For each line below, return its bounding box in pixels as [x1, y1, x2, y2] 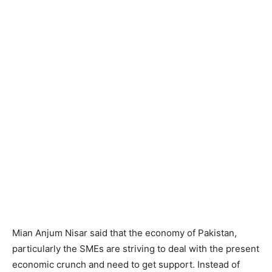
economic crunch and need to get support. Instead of [12, 259, 240, 270]
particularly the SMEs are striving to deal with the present [12, 243, 259, 254]
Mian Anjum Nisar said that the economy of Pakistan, [12, 227, 237, 239]
